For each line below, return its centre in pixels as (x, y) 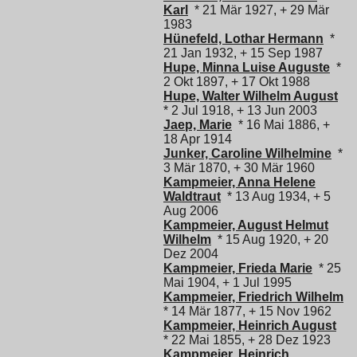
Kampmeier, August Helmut (246, 225)
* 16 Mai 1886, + (281, 124)
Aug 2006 (191, 210)
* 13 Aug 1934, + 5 (276, 196)
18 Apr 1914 (198, 139)
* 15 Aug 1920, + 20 (270, 239)
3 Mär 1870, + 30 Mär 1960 (239, 167)
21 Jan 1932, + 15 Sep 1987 (243, 53)
